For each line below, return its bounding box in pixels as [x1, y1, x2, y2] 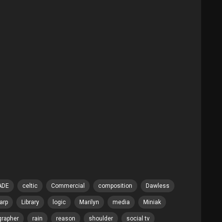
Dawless [146, 182, 169, 189]
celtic [22, 182, 38, 189]
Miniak [143, 199, 161, 206]
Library [21, 199, 39, 206]
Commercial [51, 182, 85, 189]
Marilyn [79, 199, 99, 206]
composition [98, 182, 132, 189]
